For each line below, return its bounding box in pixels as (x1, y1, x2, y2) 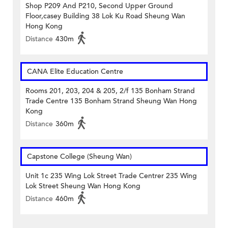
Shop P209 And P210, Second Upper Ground (25, 1, 173, 11)
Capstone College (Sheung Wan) (27, 152, 132, 162)
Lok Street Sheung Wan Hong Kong (25, 181, 140, 191)
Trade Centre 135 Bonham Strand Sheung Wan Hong (25, 96, 197, 106)
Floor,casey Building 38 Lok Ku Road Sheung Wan (25, 11, 185, 21)
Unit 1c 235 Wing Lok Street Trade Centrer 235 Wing (25, 171, 197, 181)
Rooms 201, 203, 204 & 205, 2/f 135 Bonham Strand (25, 86, 195, 96)
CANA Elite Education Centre (27, 67, 123, 77)
